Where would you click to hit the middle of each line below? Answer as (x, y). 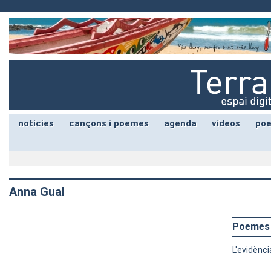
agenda (180, 123)
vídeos (226, 123)
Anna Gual (37, 192)
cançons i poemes (109, 123)
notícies (36, 123)
